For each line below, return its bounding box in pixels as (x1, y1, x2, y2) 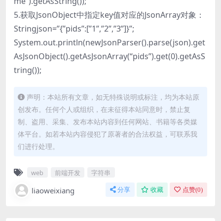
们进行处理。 (18, 142, 59, 151)
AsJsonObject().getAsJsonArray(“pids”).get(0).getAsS (14, 51, 205, 62)
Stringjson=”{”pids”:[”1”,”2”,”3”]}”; (14, 23, 134, 35)
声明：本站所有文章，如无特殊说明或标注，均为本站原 (27, 92, 199, 102)
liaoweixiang (32, 185, 74, 196)
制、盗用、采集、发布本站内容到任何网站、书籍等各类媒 (18, 117, 197, 127)
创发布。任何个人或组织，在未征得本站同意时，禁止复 (18, 105, 190, 114)
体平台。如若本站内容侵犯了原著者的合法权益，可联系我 (18, 129, 197, 139)
